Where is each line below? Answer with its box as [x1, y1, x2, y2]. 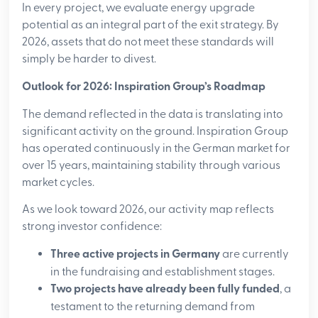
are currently [220, 246, 290, 261]
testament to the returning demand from [50, 299, 256, 314]
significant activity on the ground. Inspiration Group [22, 124, 289, 139]
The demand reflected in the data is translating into [22, 107, 284, 122]
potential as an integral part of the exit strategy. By [22, 18, 280, 33]
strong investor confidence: [22, 219, 163, 234]
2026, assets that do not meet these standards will [22, 35, 275, 50]
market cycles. [22, 175, 95, 190]
